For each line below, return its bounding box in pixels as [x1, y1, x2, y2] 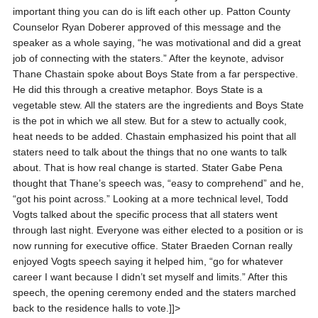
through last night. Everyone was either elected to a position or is [12, 224, 303, 236]
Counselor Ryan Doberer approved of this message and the [12, 21, 281, 33]
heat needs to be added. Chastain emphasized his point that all [12, 131, 296, 142]
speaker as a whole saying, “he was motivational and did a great [12, 37, 301, 48]
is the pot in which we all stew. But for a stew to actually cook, [12, 115, 287, 126]
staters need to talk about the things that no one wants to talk [12, 146, 287, 158]
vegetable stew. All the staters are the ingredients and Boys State [12, 99, 304, 111]
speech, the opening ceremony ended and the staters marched [12, 287, 296, 298]
